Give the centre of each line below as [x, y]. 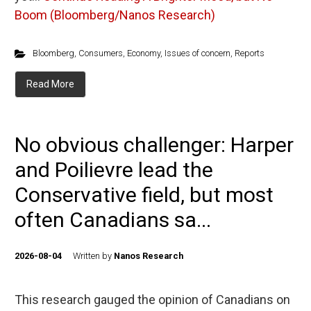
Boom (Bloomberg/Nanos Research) [115, 15]
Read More [50, 84]
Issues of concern [197, 53]
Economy [143, 53]
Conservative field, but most [144, 195]
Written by [93, 256]
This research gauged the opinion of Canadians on [152, 300]
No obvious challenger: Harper [154, 145]
